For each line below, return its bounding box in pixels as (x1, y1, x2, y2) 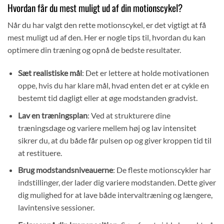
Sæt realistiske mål (17, 67, 82, 77)
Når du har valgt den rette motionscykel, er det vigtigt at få (7, 20, 206, 30)
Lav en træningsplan (17, 110, 87, 120)
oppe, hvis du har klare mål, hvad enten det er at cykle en (17, 80, 209, 90)
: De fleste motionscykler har (112, 165, 211, 175)
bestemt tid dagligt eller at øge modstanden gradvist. (17, 92, 197, 102)
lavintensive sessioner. (17, 202, 94, 212)
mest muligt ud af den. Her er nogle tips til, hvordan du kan (7, 32, 205, 42)
